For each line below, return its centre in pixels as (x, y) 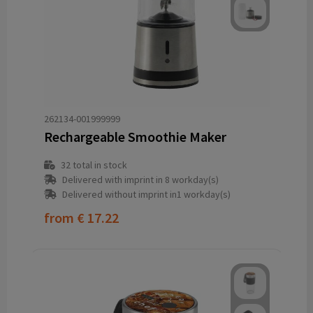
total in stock (99, 165)
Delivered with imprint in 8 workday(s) (140, 180)
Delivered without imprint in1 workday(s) (146, 195)
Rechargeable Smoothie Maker (135, 137)
